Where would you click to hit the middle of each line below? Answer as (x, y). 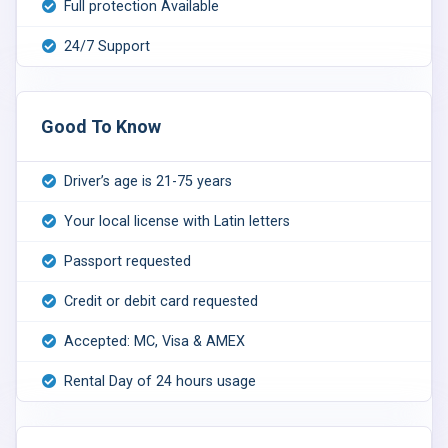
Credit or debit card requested (161, 301)
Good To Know (101, 126)
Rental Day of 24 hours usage (160, 381)
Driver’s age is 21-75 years (148, 181)
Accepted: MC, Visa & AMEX (154, 341)
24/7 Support (107, 46)
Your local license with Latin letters (177, 221)
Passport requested (127, 261)
